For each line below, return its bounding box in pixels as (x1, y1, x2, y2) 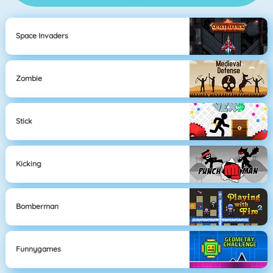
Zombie (16, 74, 43, 83)
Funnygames (16, 244, 62, 254)
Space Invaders (16, 31, 69, 41)
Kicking (16, 159, 42, 169)
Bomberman (16, 202, 59, 211)
